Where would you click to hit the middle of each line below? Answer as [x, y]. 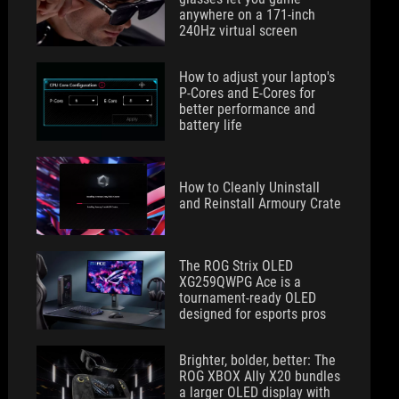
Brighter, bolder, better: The [258, 360]
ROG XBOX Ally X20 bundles [260, 376]
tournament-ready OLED [248, 298]
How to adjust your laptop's [257, 77]
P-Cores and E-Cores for [248, 93]
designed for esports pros [253, 314]
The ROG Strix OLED [236, 266]
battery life [211, 125]
